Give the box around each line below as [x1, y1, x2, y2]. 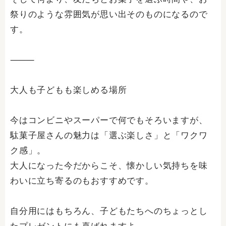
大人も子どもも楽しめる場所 [10, 85, 127, 95]
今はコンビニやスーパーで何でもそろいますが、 [10, 115, 208, 126]
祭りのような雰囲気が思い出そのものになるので [10, 9, 208, 20]
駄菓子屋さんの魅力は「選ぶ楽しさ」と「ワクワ [10, 130, 208, 141]
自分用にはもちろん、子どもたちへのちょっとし [10, 206, 208, 216]
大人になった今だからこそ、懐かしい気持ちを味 [10, 160, 208, 171]
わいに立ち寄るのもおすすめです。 [10, 176, 154, 186]
